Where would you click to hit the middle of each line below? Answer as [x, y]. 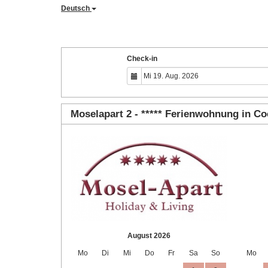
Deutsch [76, 8]
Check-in [142, 59]
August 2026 [149, 235]
